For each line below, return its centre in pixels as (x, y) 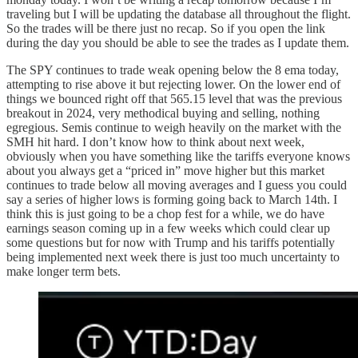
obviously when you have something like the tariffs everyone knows (178, 156)
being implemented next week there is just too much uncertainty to (173, 257)
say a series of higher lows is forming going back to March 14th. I (172, 199)
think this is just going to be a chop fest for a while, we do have (165, 213)
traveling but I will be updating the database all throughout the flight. (179, 14)
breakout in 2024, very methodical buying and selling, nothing (163, 113)
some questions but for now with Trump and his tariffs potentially (171, 242)
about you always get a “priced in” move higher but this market (165, 170)
